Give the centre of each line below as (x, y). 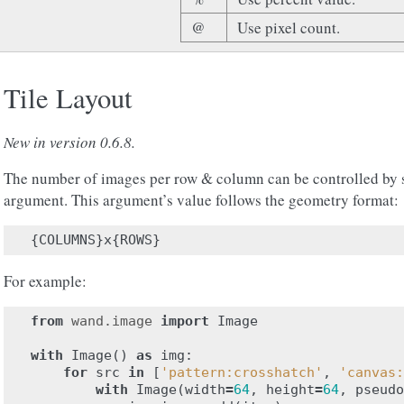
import (185, 321)
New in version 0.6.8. (69, 142)
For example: (45, 281)
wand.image (112, 321)
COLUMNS (67, 240)
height (290, 390)
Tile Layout (68, 98)
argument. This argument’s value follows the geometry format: (201, 200)
